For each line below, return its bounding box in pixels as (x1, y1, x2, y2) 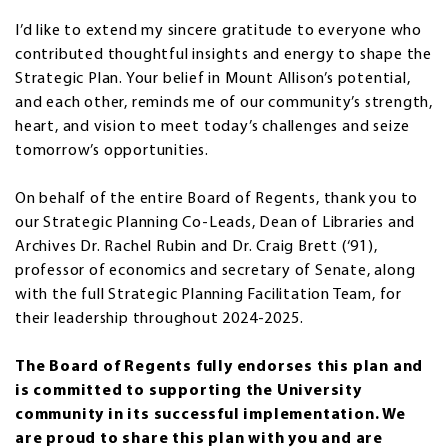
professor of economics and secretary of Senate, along (15, 262, 416, 279)
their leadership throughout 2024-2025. (15, 310, 304, 327)
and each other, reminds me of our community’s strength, (15, 94, 433, 111)
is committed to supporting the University (15, 382, 362, 399)
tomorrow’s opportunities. (15, 142, 213, 159)
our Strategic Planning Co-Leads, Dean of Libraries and (15, 214, 416, 231)
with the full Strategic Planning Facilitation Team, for (15, 286, 402, 303)
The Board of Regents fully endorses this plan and (15, 358, 424, 375)
